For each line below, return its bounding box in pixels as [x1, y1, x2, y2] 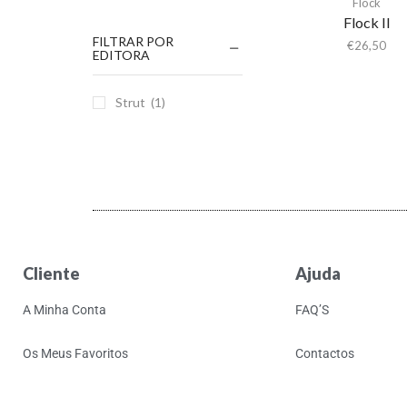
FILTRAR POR [93, 34, 174, 50]
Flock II [342, 13, 391, 31]
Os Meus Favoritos [23, 346, 128, 362]
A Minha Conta [23, 303, 106, 318]
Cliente [23, 263, 80, 284]
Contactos [295, 346, 354, 362]
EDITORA [93, 47, 150, 64]
